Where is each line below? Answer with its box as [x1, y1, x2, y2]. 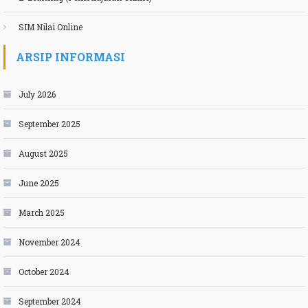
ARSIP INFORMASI [15, 49, 125, 64]
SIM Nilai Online [18, 21, 82, 32]
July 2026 [18, 88, 56, 100]
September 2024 [18, 295, 81, 307]
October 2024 [18, 265, 69, 277]
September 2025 [18, 118, 80, 129]
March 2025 [18, 206, 65, 218]
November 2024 [18, 236, 80, 247]
